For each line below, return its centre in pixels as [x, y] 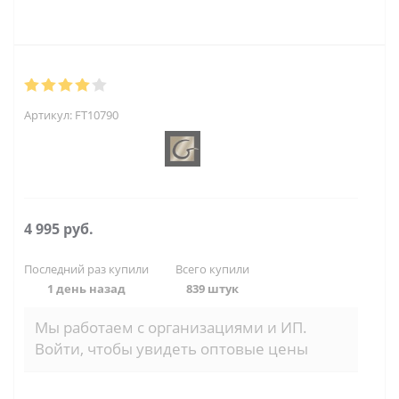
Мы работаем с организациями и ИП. [171, 327]
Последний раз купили [86, 269]
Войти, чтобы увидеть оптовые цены [171, 349]
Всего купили [212, 269]
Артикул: [48, 115]
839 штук [212, 289]
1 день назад [86, 289]
